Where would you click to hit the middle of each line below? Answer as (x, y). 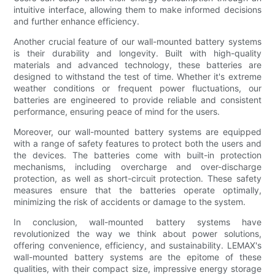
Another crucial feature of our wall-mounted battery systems (137, 41)
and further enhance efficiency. (77, 21)
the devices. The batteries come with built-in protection (137, 155)
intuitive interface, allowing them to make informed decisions (137, 9)
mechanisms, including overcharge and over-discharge (137, 166)
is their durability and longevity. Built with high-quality (137, 53)
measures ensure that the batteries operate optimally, (137, 190)
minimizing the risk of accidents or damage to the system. (130, 201)
